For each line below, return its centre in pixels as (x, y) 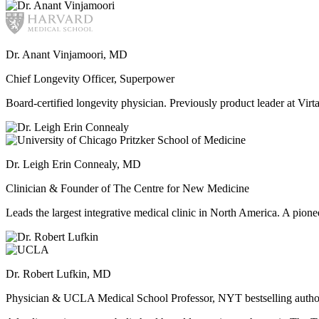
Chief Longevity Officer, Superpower (90, 78)
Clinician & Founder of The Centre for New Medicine (127, 188)
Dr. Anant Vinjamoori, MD (67, 54)
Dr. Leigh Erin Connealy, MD (73, 164)
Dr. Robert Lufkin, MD (58, 273)
